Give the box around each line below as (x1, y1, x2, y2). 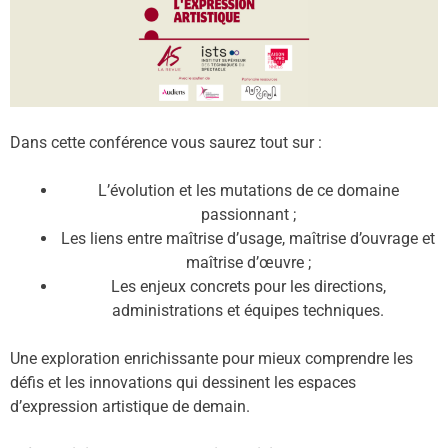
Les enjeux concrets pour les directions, (110, 276, 386, 296)
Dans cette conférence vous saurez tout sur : (10, 132, 322, 152)
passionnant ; (200, 204, 296, 224)
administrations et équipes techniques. (112, 300, 384, 320)
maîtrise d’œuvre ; (185, 252, 311, 272)
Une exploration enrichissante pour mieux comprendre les (10, 348, 413, 368)
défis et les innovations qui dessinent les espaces (10, 372, 356, 392)
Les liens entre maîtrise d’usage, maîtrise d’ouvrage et (61, 228, 435, 248)
